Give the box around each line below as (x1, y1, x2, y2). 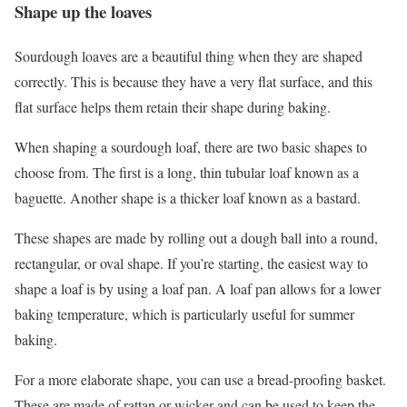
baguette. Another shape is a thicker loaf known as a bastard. (15, 187, 361, 207)
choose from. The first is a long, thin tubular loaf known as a (15, 162, 359, 182)
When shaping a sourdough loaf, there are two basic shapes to (15, 136, 367, 156)
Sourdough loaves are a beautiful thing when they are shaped (15, 45, 362, 65)
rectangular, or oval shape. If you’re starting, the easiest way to (15, 253, 368, 273)
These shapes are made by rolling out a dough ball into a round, (15, 227, 378, 247)
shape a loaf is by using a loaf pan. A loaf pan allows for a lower (15, 278, 381, 298)
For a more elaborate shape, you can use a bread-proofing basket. (15, 369, 386, 389)
